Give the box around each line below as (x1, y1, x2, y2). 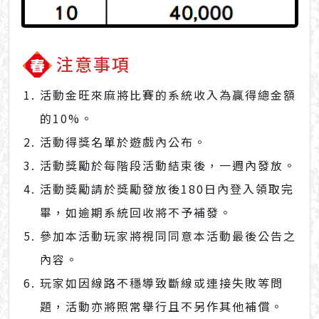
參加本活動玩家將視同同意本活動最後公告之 (40, 227, 297, 245)
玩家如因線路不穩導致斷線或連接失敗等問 (40, 274, 284, 292)
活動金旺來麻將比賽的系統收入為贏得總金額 (40, 86, 297, 104)
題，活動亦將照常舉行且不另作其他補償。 (40, 298, 284, 315)
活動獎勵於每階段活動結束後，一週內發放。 (40, 157, 297, 174)
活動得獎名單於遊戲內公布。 (40, 133, 207, 151)
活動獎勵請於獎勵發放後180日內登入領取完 (40, 180, 295, 198)
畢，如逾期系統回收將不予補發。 (40, 204, 233, 221)
